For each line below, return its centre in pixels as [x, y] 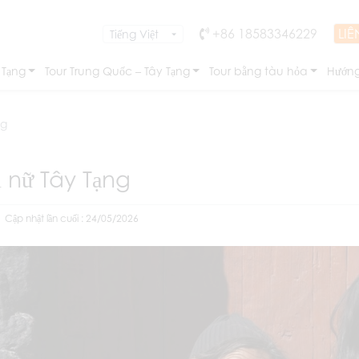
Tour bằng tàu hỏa [258, 71]
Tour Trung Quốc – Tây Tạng [117, 71]
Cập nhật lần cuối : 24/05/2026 [72, 218]
